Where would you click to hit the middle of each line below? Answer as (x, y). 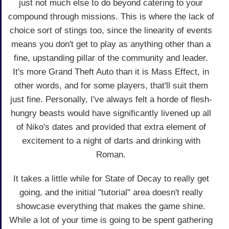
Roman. (111, 154)
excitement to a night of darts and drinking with (111, 141)
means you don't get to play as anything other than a (111, 44)
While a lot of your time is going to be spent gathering (111, 220)
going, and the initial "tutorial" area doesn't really (111, 192)
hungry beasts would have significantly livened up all (111, 113)
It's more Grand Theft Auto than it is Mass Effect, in (111, 72)
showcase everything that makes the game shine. (111, 206)
